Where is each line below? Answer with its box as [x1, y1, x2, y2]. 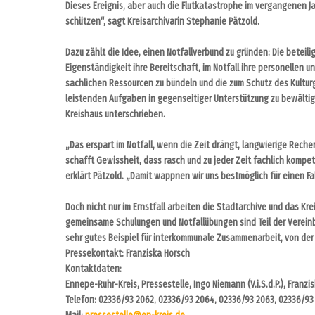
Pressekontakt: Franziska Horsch [65, 247, 190, 259]
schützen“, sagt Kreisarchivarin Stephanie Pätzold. [65, 15, 259, 27]
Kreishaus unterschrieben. [65, 108, 165, 120]
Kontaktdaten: [65, 262, 122, 275]
